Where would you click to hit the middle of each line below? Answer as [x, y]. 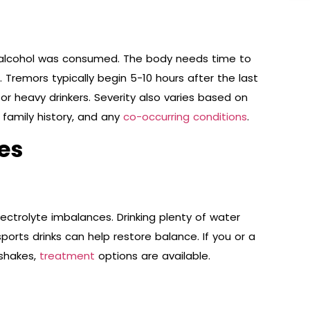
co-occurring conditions [183, 116]
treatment [69, 255]
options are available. [154, 255]
